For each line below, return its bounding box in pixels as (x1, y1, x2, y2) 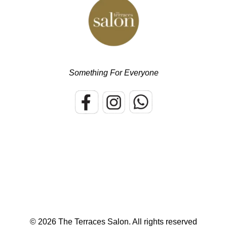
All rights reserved (132, 217, 197, 226)
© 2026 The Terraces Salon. (30, 217, 132, 226)
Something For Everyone (68, 68, 159, 77)
